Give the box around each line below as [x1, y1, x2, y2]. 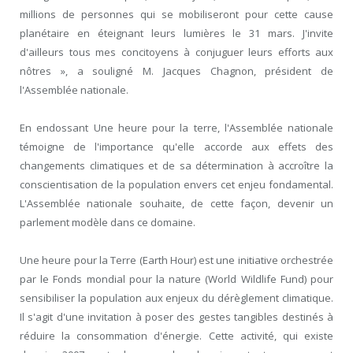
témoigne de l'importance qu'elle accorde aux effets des [20, 139, 333, 154]
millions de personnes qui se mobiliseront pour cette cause [20, 7, 333, 22]
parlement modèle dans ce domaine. [20, 215, 195, 230]
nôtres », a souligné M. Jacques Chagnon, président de [20, 64, 333, 79]
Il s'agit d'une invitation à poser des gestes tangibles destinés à [20, 310, 333, 325]
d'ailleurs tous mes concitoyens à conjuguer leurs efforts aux [20, 45, 333, 60]
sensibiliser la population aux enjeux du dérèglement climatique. [20, 291, 333, 306]
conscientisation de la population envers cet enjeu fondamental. [20, 177, 333, 192]
